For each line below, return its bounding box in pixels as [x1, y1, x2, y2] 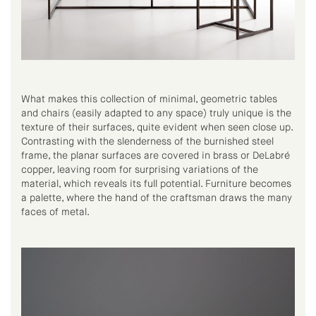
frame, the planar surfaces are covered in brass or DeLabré [21, 151, 290, 161]
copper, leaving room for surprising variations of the [21, 165, 258, 175]
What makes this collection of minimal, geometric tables [21, 95, 277, 104]
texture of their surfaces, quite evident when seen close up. [21, 123, 293, 133]
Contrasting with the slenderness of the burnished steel [21, 137, 274, 147]
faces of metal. [21, 207, 90, 217]
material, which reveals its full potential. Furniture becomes [21, 179, 291, 189]
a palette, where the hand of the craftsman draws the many [21, 193, 292, 203]
